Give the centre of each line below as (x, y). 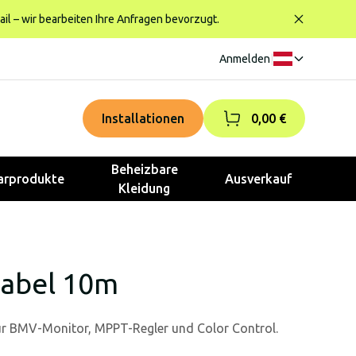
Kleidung (145, 188)
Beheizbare (144, 169)
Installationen (143, 118)
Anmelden (245, 59)
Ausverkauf (259, 179)
